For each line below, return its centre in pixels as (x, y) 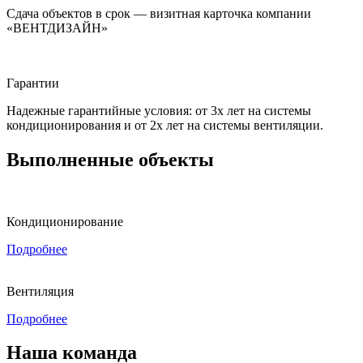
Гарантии (33, 83)
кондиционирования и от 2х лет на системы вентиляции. (165, 125)
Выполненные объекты (110, 159)
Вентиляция (40, 291)
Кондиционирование (65, 221)
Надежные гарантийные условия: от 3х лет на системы (159, 110)
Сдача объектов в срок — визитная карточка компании (159, 13)
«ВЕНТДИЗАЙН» (57, 28)
